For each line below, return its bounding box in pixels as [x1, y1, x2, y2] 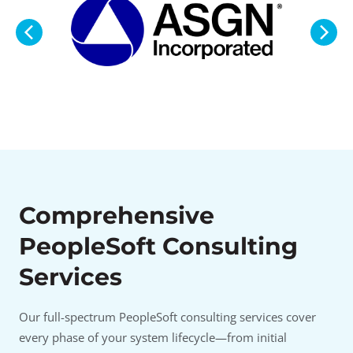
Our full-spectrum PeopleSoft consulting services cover [19, 308, 316, 325]
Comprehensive [19, 200, 214, 230]
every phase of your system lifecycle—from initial [19, 329, 287, 345]
